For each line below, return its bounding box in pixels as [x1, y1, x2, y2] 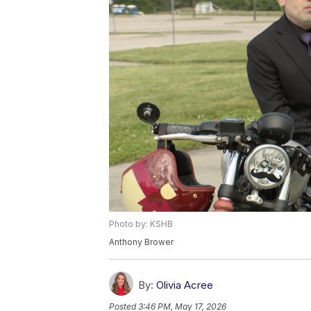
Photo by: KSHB [109, 219, 173, 230]
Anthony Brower [109, 237, 174, 248]
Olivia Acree [156, 278, 213, 292]
